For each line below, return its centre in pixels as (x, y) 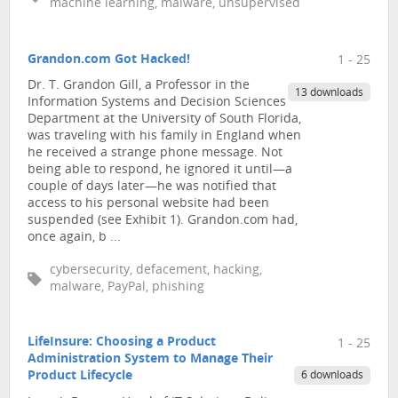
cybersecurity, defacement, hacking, (156, 270)
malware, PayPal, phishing (127, 287)
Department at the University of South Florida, (164, 120)
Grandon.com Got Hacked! (109, 60)
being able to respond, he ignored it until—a (160, 171)
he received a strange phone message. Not (155, 154)
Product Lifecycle (80, 377)
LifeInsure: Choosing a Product (122, 343)
